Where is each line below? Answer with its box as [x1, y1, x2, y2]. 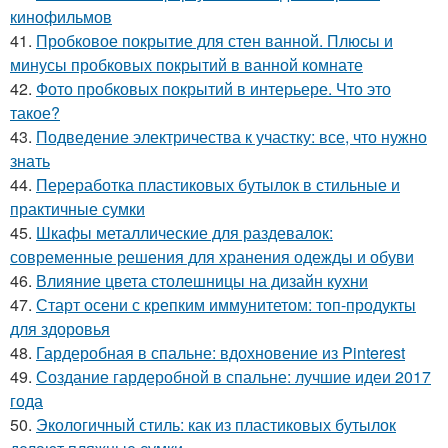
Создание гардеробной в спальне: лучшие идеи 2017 [36, 364, 431, 388]
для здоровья [10, 316, 110, 340]
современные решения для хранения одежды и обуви [10, 244, 414, 268]
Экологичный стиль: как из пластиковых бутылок [36, 412, 396, 436]
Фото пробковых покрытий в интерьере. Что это [36, 76, 391, 100]
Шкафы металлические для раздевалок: [36, 220, 333, 244]
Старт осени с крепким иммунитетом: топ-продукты [36, 292, 416, 316]
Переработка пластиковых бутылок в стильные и [36, 172, 400, 196]
